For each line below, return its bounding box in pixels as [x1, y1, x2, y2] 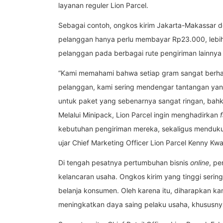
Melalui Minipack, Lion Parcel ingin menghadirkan [58, 110, 220, 119]
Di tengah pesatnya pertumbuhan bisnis [58, 158, 190, 167]
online [190, 158, 209, 167]
